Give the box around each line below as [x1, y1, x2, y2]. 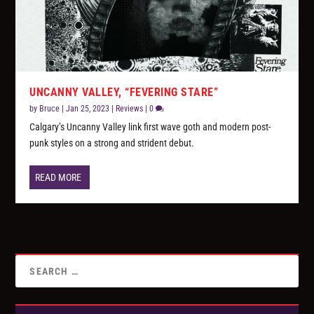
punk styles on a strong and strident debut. [29, 137, 195, 149]
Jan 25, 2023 [66, 104, 110, 114]
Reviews [116, 104, 144, 114]
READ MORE [35, 172, 82, 184]
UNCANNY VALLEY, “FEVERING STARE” [29, 86, 219, 100]
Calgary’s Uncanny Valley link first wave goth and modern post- [29, 121, 271, 133]
